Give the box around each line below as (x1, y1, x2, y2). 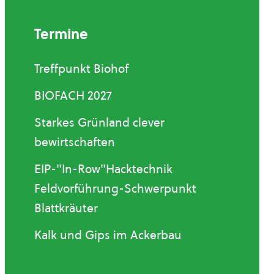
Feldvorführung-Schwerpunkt (34, 180, 196, 196)
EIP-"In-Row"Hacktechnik (34, 161, 172, 177)
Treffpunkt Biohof (34, 61, 128, 76)
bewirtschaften (34, 134, 115, 150)
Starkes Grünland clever (34, 114, 165, 130)
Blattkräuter (34, 200, 98, 216)
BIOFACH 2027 (34, 87, 112, 103)
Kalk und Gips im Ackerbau (34, 227, 182, 243)
